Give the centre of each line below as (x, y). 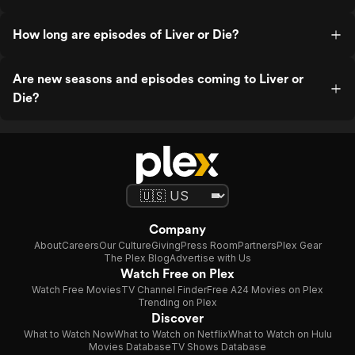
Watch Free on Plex (177, 274)
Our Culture (125, 245)
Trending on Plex (177, 302)
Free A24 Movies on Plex (265, 290)
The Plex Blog (137, 258)
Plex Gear (299, 245)
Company (177, 229)
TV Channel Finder (164, 290)
